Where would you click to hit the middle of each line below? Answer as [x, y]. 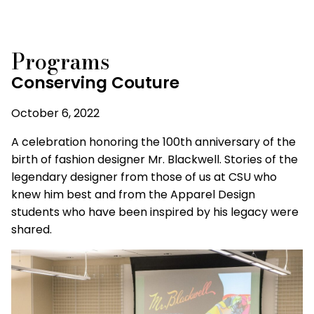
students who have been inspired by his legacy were [155, 212]
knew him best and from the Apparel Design [133, 195]
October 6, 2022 [55, 114]
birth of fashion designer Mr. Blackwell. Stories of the [155, 160]
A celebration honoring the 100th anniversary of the [153, 142]
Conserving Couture [95, 83]
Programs [61, 62]
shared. [32, 230]
